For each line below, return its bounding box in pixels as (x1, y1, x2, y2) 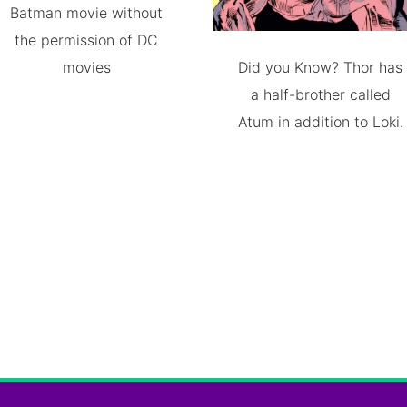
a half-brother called (250, 85, 391, 104)
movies (62, 58, 111, 76)
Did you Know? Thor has (238, 58, 403, 76)
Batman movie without (10, 4, 164, 22)
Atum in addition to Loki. (237, 113, 403, 131)
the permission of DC (15, 31, 159, 49)
